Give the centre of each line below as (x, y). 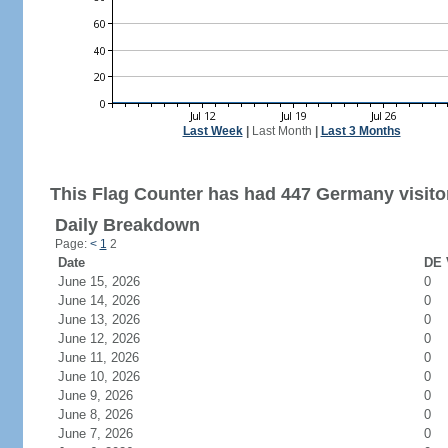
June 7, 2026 (107, 433)
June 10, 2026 (110, 376)
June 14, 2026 (110, 300)
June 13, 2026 (110, 319)
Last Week (212, 131)
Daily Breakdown (127, 225)
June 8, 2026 (107, 414)
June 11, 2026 (110, 357)
